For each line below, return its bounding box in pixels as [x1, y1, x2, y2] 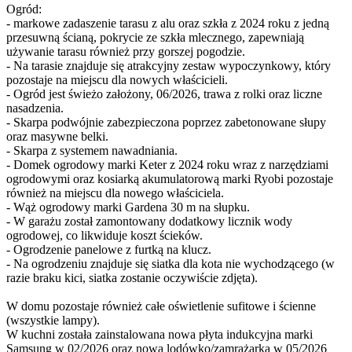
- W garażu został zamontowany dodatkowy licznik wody [6, 214, 292, 228]
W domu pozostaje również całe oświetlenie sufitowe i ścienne [6, 299, 316, 313]
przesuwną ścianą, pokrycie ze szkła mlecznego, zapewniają [6, 30, 304, 44]
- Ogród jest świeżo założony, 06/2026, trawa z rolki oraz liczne [6, 86, 322, 101]
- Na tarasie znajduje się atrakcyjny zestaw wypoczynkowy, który [6, 58, 331, 72]
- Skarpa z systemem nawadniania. [6, 143, 178, 157]
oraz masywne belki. [6, 129, 108, 143]
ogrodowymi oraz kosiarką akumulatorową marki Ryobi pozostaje [6, 171, 333, 185]
